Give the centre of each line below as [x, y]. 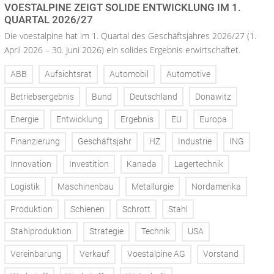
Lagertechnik [199, 165]
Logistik [25, 187]
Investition [89, 165]
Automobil [129, 74]
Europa [213, 119]
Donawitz [213, 97]
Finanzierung [35, 142]
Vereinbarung [36, 254]
